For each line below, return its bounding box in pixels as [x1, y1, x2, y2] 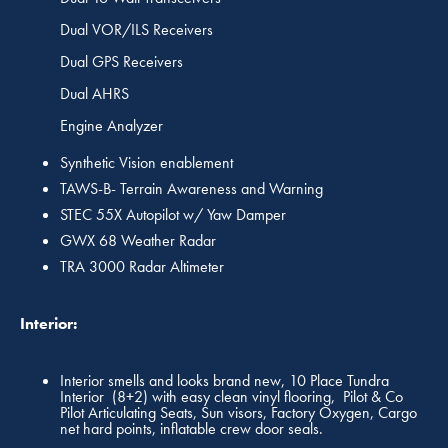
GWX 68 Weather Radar [60, 230, 216, 252]
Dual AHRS [60, 83, 129, 105]
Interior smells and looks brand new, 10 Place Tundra [60, 370, 389, 392]
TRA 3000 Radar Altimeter [60, 256, 224, 278]
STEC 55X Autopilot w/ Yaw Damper [60, 204, 286, 226]
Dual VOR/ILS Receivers [60, 19, 213, 41]
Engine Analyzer [60, 115, 163, 137]
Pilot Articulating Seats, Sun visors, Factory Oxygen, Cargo [60, 402, 417, 424]
